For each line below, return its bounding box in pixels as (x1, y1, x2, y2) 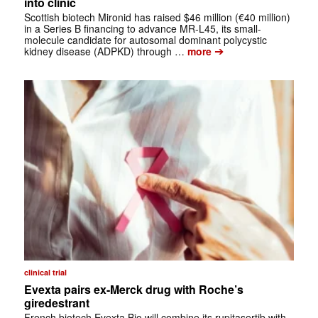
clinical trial (23, 266, 67, 278)
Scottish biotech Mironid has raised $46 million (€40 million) (23, 9, 290, 24)
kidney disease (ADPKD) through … (23, 43, 185, 58)
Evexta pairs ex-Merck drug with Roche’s (23, 280, 243, 297)
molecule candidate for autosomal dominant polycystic (23, 32, 267, 47)
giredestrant (23, 294, 89, 311)
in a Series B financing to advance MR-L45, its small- (23, 21, 261, 35)
